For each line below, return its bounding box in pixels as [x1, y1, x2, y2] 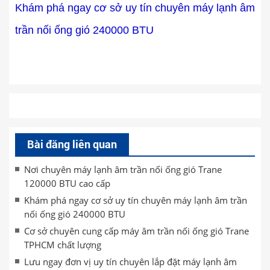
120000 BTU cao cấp [24, 177, 110, 189]
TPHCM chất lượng [24, 239, 101, 251]
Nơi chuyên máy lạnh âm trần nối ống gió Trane [24, 163, 222, 175]
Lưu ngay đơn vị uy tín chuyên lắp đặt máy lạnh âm [24, 256, 237, 268]
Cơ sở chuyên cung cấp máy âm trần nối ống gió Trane [24, 225, 249, 237]
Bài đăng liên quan [27, 137, 117, 151]
